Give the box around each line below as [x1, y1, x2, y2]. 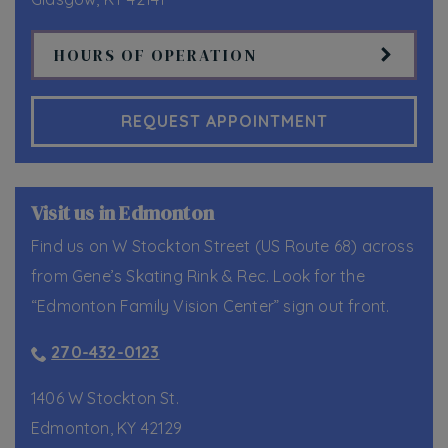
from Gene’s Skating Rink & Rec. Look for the [31, 265, 365, 286]
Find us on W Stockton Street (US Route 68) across [31, 235, 414, 256]
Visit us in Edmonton [31, 198, 214, 227]
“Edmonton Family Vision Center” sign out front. [31, 295, 394, 316]
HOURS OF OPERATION [54, 44, 257, 67]
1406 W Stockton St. [31, 387, 179, 408]
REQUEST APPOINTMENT [120, 111, 328, 132]
